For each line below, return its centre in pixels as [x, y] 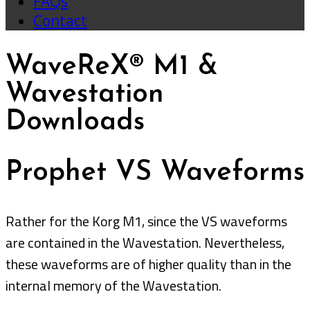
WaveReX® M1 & [112, 67]
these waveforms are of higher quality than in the [148, 264]
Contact [60, 21]
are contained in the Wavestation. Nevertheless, [145, 242]
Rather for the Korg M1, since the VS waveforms [146, 221]
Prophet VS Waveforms [155, 173]
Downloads [75, 123]
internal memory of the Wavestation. [113, 285]
